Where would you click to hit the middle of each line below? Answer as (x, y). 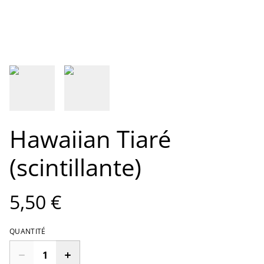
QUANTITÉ (28, 231)
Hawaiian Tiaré (90, 139)
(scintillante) (75, 167)
